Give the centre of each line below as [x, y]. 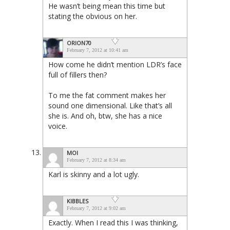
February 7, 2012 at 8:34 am [96, 160]
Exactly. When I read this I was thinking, [113, 222]
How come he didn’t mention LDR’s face [115, 64]
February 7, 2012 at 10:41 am [98, 50]
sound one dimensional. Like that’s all [110, 105]
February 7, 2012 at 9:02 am [96, 208]
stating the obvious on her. [93, 16]
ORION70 [79, 43]
